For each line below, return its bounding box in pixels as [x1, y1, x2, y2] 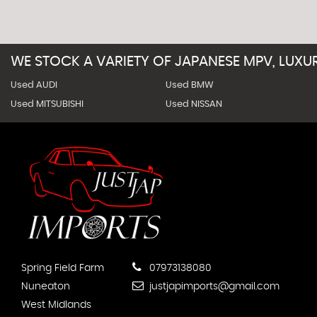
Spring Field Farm [21, 263, 104, 274]
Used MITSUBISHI [11, 100, 83, 109]
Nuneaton [21, 282, 70, 292]
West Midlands [21, 300, 91, 311]
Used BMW [165, 81, 214, 90]
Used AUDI [11, 81, 57, 90]
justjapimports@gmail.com [146, 282, 279, 292]
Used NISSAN [165, 100, 222, 109]
